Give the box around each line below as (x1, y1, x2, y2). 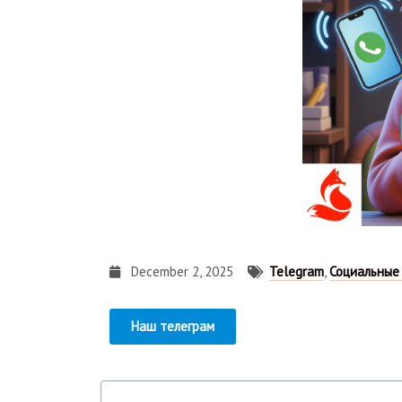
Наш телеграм (131, 317, 214, 335)
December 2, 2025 (131, 262, 233, 280)
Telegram (269, 262, 324, 280)
